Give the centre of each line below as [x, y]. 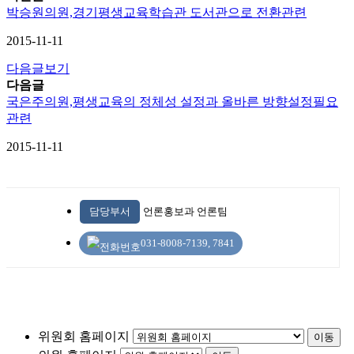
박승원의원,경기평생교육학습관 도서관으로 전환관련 [156, 12]
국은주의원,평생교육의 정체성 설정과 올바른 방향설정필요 [172, 101]
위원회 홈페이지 [84, 336]
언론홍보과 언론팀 [186, 211]
